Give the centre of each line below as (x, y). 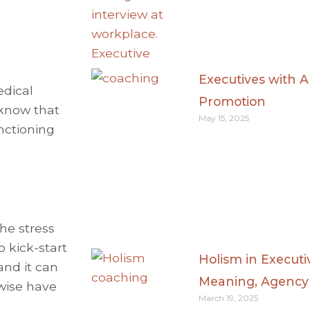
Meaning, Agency (254, 281)
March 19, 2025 (228, 298)
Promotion (232, 101)
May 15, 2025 (224, 118)
